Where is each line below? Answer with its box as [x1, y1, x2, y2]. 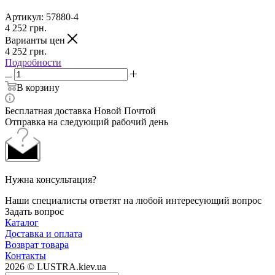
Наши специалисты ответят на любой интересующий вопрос [5, 195, 261, 206]
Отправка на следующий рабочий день [5, 116, 168, 127]
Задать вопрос [5, 206, 64, 217]
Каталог [5, 217, 39, 228]
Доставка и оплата [5, 228, 82, 239]
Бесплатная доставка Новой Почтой [5, 105, 156, 116]
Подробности [5, 56, 61, 68]
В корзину [17, 82, 60, 93]
